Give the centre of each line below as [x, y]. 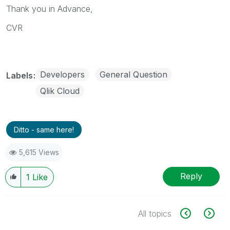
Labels [21, 75]
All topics [155, 213]
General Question [133, 74]
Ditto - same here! [44, 129]
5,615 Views [39, 152]
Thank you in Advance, [50, 8]
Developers [62, 74]
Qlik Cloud [60, 91]
